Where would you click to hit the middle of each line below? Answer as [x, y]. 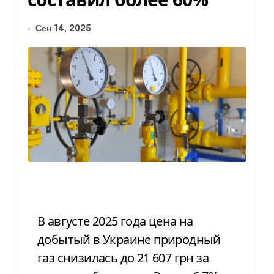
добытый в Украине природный [129, 239]
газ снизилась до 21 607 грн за [123, 257]
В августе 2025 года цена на [41, 221]
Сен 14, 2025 [63, 29]
